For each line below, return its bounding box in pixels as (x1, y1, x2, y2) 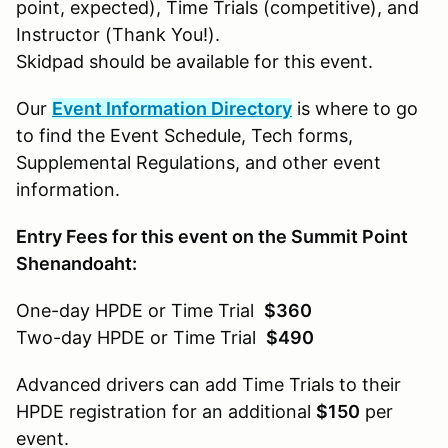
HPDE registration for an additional (16, 400, 316, 422)
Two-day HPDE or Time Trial (16, 326, 266, 348)
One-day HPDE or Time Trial (16, 299, 264, 321)
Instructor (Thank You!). (16, 23, 220, 45)
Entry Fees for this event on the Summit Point (16, 225, 408, 247)
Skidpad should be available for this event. (16, 50, 373, 72)
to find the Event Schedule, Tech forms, (16, 124, 353, 146)
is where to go (292, 97, 418, 119)
